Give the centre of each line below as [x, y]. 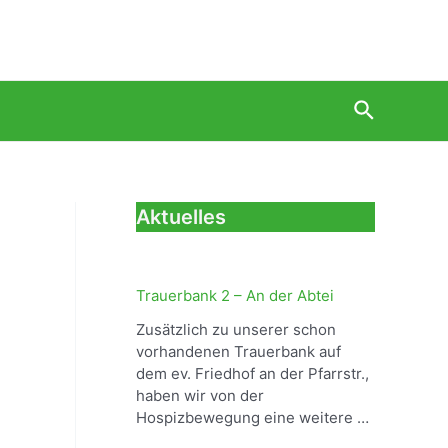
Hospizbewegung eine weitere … [252, 417]
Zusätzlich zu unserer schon [236, 329]
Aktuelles [181, 217]
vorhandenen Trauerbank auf [238, 351]
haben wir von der [200, 395]
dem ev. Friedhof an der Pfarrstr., [252, 373]
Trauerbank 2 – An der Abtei [235, 295]
